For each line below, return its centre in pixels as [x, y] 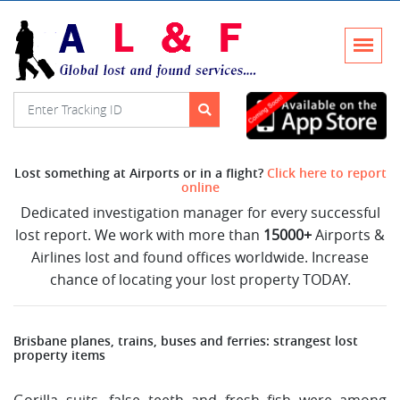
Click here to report [326, 173]
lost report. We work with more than [139, 234]
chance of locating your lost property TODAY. [200, 279]
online [200, 187]
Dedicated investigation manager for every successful [200, 212]
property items [59, 355]
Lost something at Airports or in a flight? [140, 173]
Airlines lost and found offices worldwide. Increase [200, 257]
